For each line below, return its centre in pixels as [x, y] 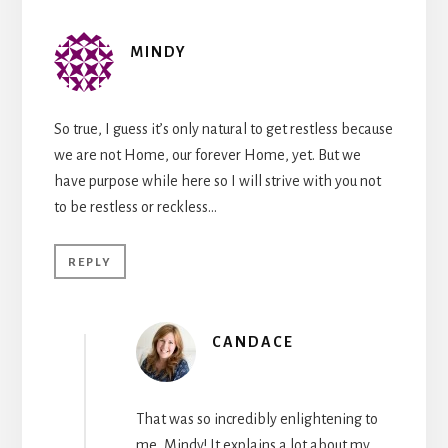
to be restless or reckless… [135, 206]
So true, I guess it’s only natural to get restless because [223, 128]
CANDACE [252, 341]
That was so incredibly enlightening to [256, 418]
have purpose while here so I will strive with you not [217, 180]
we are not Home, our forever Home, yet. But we [207, 154]
